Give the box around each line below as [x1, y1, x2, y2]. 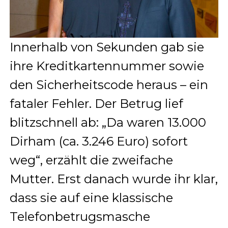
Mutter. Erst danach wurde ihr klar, [9, 171, 218, 186]
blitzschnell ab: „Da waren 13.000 [9, 115, 206, 130]
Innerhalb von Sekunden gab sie [9, 39, 204, 54]
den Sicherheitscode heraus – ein [9, 77, 208, 92]
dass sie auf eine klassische [9, 190, 173, 205]
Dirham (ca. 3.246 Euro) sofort [9, 133, 188, 149]
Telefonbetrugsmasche [9, 209, 150, 224]
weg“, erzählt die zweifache [9, 152, 173, 167]
